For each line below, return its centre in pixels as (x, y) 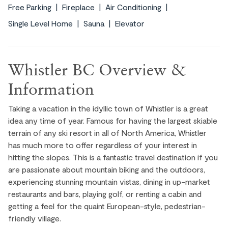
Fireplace (78, 7)
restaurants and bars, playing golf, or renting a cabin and (105, 194)
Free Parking (30, 7)
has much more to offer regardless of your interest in (103, 145)
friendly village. (35, 218)
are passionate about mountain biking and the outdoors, (107, 169)
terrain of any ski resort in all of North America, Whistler (107, 133)
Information (51, 89)
